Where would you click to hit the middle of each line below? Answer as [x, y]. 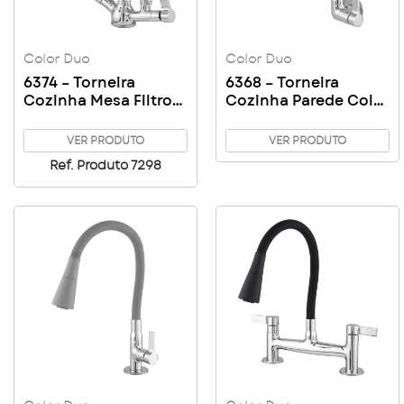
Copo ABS [60, 137]
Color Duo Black [84, 119]
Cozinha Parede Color [308, 101]
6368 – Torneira [282, 83]
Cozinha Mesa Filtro [98, 101]
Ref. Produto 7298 [106, 165]
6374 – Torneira [79, 83]
